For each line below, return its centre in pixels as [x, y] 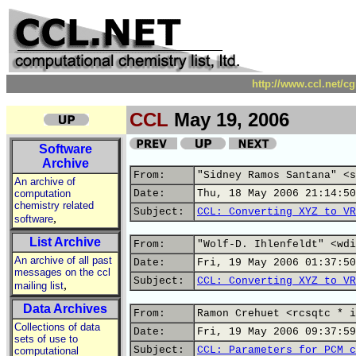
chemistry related [54, 205]
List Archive [65, 242]
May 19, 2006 [229, 120]
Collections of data [57, 327]
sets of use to [46, 339]
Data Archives [65, 309]
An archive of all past [63, 260]
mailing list [39, 286]
